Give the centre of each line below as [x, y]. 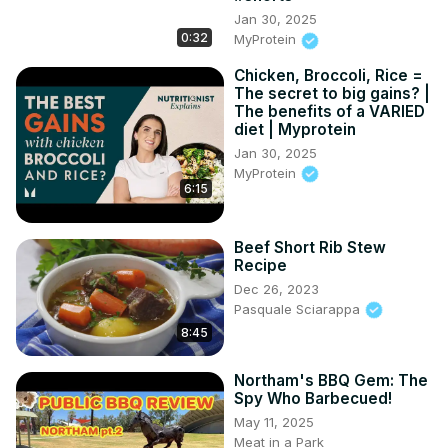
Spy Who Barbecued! [313, 398]
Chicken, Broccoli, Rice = [328, 75]
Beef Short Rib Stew [310, 247]
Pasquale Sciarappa [299, 308]
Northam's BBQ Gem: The [331, 380]
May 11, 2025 [274, 421]
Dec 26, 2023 [276, 288]
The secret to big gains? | [332, 93]
